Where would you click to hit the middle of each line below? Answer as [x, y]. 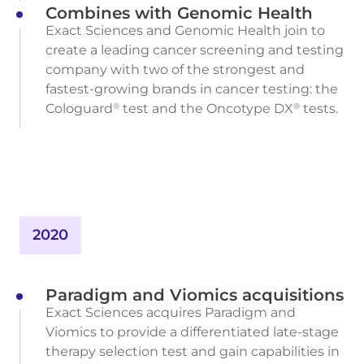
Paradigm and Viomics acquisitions [195, 295]
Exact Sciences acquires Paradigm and [171, 313]
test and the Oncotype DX [206, 109]
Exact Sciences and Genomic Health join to [185, 31]
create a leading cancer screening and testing [195, 50]
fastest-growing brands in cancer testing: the [192, 89]
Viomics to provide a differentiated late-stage [192, 332]
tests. [319, 109]
